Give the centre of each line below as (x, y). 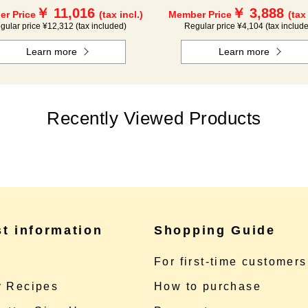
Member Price (200, 14)
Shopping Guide (215, 230)
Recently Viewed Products (154, 118)
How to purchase (208, 286)
